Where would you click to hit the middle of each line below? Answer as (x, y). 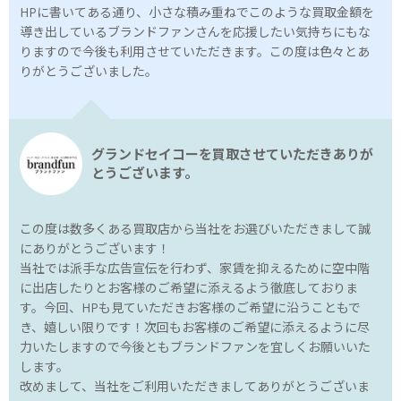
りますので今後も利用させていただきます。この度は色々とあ (195, 52)
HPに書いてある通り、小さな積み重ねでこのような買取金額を (197, 13)
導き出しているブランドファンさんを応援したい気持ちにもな (195, 32)
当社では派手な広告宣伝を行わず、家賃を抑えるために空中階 (195, 269)
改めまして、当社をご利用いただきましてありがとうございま (195, 387)
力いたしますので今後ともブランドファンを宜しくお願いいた (195, 347)
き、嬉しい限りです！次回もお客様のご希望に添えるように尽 (195, 328)
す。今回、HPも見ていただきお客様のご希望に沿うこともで (190, 308)
